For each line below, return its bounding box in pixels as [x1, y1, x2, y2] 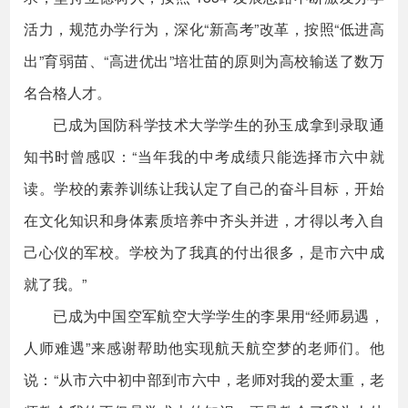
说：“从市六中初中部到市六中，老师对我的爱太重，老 [24, 369, 384, 390]
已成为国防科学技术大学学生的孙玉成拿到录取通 [53, 114, 384, 135]
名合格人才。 [24, 82, 112, 103]
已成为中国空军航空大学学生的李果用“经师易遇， [53, 305, 384, 326]
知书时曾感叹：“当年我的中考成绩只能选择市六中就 [24, 146, 384, 167]
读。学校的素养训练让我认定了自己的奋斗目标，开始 [24, 178, 384, 199]
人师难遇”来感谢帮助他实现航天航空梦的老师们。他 [24, 337, 384, 358]
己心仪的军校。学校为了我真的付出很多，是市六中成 [24, 241, 384, 262]
